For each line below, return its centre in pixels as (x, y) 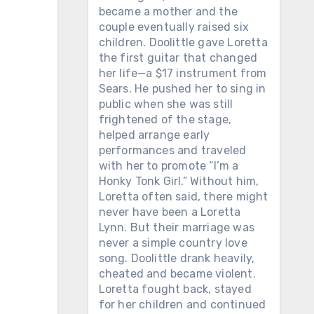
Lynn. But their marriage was (177, 227)
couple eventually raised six (174, 27)
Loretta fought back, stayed (175, 289)
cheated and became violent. (177, 274)
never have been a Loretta (170, 212)
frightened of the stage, (165, 120)
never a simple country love (173, 243)
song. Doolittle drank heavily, (177, 258)
